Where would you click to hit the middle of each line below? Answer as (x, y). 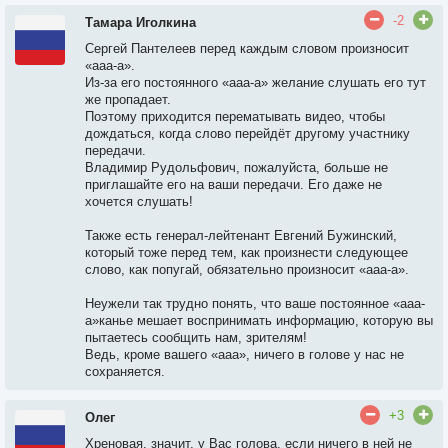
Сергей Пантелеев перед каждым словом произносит (247, 48)
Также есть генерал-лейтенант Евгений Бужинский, (241, 235)
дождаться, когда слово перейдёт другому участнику (247, 133)
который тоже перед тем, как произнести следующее (246, 252)
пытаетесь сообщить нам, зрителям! (196, 337)
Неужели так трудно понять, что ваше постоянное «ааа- (255, 303)
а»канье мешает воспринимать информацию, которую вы (259, 320)
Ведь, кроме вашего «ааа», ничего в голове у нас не (244, 354)
